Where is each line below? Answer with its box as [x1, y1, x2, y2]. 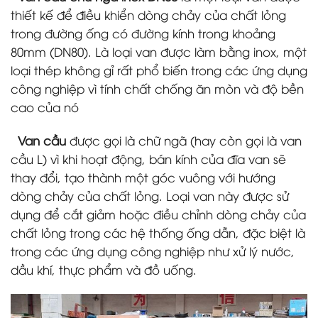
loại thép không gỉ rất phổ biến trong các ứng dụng [11, 62, 307, 79]
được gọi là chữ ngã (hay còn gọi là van [66, 132, 302, 149]
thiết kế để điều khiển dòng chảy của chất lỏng [11, 6, 286, 23]
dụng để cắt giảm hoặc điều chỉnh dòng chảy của [11, 206, 306, 223]
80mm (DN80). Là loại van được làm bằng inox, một [11, 43, 307, 60]
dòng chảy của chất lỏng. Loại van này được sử [11, 187, 289, 204]
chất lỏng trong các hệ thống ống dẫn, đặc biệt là [11, 224, 305, 241]
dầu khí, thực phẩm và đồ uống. [11, 261, 197, 278]
